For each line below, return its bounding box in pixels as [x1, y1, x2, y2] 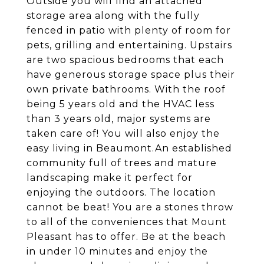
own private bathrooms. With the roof [27, 84, 226, 95]
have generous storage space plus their [27, 69, 235, 80]
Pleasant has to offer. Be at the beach [27, 231, 226, 242]
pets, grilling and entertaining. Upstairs [27, 39, 232, 51]
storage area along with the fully [27, 10, 200, 21]
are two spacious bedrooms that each [27, 54, 224, 65]
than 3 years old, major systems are [27, 113, 211, 124]
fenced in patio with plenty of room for [27, 25, 231, 36]
